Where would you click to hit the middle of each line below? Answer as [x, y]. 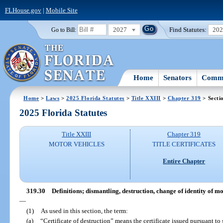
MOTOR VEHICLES [76, 144]
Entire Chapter [184, 161]
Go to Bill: [63, 30]
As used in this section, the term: [84, 211]
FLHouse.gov [23, 10]
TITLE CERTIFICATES [184, 144]
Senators [178, 77]
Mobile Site [61, 10]
